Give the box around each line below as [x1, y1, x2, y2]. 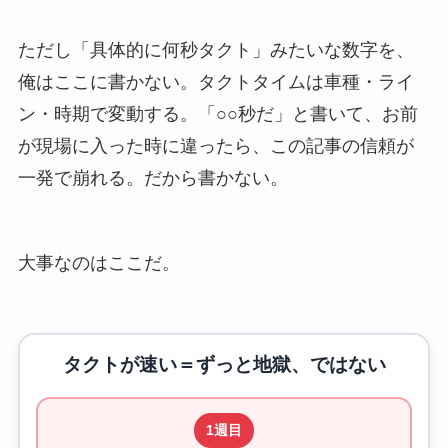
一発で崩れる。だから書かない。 [17, 167, 288, 188]
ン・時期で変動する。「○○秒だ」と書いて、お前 [17, 103, 418, 124]
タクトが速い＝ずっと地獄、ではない [62, 354, 386, 376]
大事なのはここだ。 [17, 253, 180, 274]
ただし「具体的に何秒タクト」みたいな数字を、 [17, 39, 414, 60]
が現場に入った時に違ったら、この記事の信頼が [17, 135, 414, 156]
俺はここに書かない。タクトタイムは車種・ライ [17, 71, 414, 92]
